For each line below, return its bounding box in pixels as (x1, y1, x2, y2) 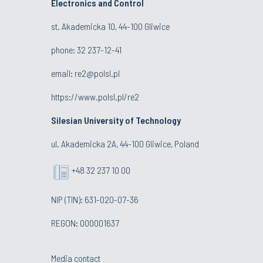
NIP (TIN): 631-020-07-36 (51, 193, 139, 205)
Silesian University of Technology (51, 114, 181, 126)
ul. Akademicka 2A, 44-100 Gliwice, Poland (51, 137, 199, 149)
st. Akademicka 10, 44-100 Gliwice (51, 20, 170, 32)
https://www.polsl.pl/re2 (51, 90, 139, 102)
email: (51, 67, 75, 79)
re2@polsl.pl (75, 67, 120, 79)
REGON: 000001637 (51, 217, 119, 228)
